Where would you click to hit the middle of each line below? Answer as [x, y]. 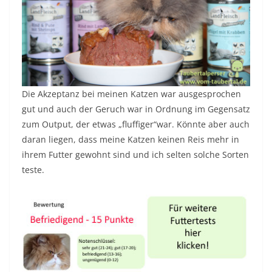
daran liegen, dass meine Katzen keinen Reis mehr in [131, 139]
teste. [33, 170]
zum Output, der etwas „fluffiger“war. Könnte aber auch [136, 124]
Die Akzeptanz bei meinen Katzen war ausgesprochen [131, 94]
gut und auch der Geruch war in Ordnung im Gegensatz [136, 109]
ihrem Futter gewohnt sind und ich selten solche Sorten [135, 155]
